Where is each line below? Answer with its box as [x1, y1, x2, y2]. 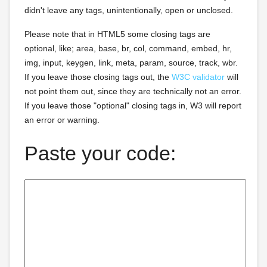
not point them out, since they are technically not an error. [24, 86, 241, 96]
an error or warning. [24, 115, 100, 125]
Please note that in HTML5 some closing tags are [24, 29, 210, 39]
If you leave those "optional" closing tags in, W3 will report [24, 101, 241, 110]
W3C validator [172, 72, 225, 82]
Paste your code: [24, 142, 176, 164]
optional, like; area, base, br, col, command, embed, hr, [24, 44, 232, 53]
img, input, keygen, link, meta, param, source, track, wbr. [24, 58, 238, 67]
